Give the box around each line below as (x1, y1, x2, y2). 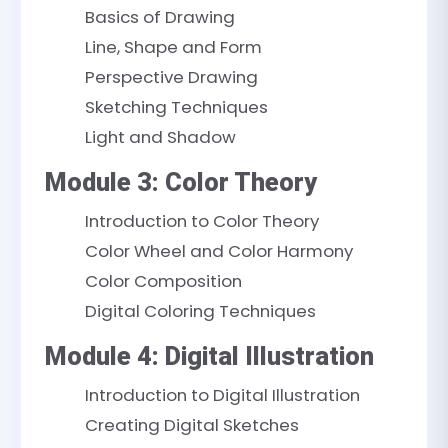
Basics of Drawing (85, 5, 235, 29)
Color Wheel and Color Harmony (85, 239, 353, 263)
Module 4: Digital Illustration (45, 342, 374, 371)
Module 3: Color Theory (45, 168, 317, 197)
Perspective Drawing (85, 65, 258, 89)
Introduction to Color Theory (85, 209, 319, 233)
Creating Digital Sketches (85, 413, 299, 437)
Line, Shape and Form (85, 35, 262, 59)
